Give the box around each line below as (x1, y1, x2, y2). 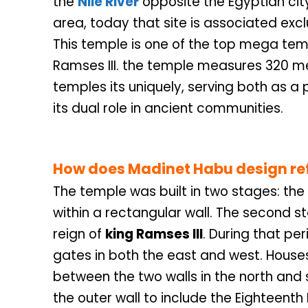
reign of (53, 225, 105, 243)
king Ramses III (105, 225, 203, 243)
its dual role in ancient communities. (53, 99, 287, 118)
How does (53, 159, 128, 179)
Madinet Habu (128, 159, 236, 179)
